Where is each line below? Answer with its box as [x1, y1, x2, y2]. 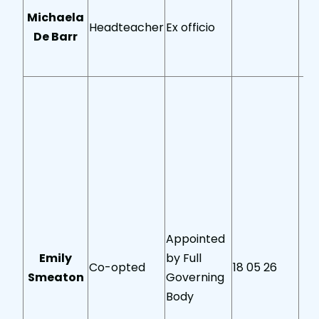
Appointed [166, 231, 226, 248]
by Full [166, 250, 202, 267]
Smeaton [27, 269, 84, 286]
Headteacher [89, 19, 164, 36]
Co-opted [89, 259, 146, 276]
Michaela [27, 9, 85, 26]
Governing [166, 269, 225, 286]
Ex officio [166, 19, 216, 36]
